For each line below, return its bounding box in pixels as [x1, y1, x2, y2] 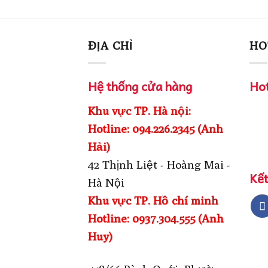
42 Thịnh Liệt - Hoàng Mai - [88, 158, 230, 172]
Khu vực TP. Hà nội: [88, 104, 191, 118]
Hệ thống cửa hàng [88, 75, 192, 96]
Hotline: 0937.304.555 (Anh [88, 212, 224, 226]
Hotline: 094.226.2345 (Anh [88, 122, 223, 136]
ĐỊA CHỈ [88, 39, 133, 53]
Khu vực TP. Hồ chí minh [88, 194, 218, 208]
